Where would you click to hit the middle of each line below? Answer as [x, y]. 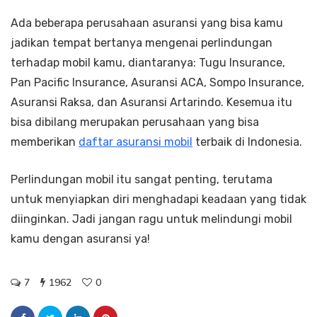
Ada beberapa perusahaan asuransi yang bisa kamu [147, 23]
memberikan [45, 142]
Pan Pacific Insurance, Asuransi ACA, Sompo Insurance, [157, 83]
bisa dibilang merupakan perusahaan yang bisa [135, 122]
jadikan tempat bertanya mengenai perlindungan [142, 43]
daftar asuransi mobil [136, 142]
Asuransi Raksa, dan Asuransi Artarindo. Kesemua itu [151, 103]
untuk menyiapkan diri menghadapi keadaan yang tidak [158, 200]
